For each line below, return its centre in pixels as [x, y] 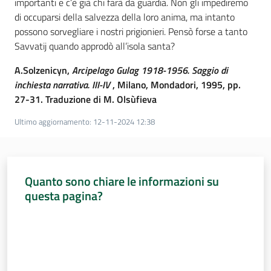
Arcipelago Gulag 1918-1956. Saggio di [150, 70]
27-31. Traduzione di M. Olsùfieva [86, 99]
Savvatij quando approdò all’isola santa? [95, 46]
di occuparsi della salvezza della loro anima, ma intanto [125, 17]
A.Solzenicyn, [43, 70]
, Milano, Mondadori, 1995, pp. [175, 85]
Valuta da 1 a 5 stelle [60, 217]
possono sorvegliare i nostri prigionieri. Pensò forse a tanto [131, 31]
